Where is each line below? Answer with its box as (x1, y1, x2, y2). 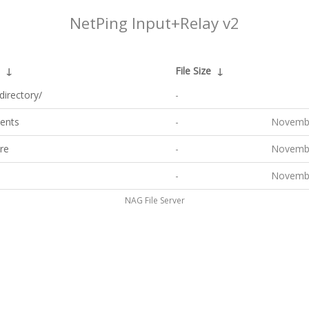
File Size (175, 64, 211, 77)
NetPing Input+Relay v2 (70, 12, 239, 34)
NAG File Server (124, 195, 185, 206)
